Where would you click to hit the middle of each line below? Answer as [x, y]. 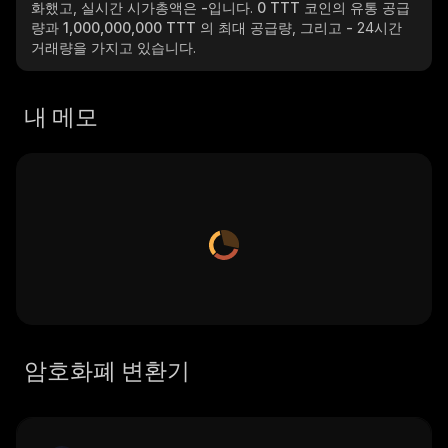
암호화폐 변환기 [107, 370]
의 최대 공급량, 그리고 [273, 27]
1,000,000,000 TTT [131, 27]
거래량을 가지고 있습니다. [113, 47]
